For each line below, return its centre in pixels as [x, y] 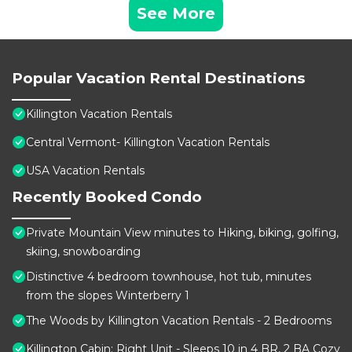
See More [176, 14]
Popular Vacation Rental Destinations [158, 79]
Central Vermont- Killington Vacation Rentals [148, 143]
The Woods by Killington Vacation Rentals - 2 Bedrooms [179, 321]
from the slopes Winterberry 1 [108, 296]
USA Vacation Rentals [85, 171]
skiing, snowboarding [83, 252]
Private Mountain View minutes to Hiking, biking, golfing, [182, 233]
